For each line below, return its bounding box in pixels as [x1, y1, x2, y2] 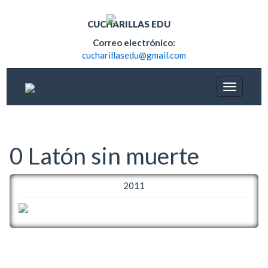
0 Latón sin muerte [10, 141, 199, 169]
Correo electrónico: [93, 37, 175, 48]
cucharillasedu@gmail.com [82, 50, 186, 60]
